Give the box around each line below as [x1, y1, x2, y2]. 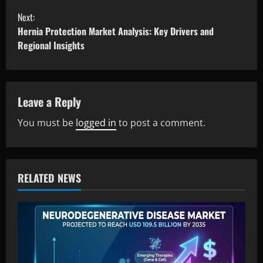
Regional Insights [18, 38, 85, 52]
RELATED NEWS [18, 170, 81, 186]
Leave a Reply [18, 92, 81, 110]
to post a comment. [116, 116, 205, 129]
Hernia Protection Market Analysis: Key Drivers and [18, 23, 214, 38]
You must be [18, 116, 76, 129]
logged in [76, 116, 116, 129]
